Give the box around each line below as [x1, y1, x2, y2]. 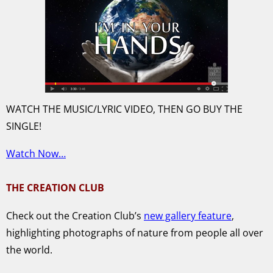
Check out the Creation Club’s [6, 209, 144, 223]
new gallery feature [144, 209, 232, 223]
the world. [6, 243, 52, 257]
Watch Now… [6, 147, 66, 161]
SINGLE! [6, 119, 41, 133]
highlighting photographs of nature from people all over [6, 226, 263, 240]
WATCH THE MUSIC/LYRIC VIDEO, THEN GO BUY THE [6, 102, 243, 116]
